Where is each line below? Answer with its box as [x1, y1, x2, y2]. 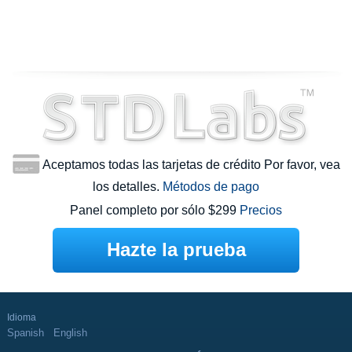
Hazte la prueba [106, 239, 246, 261]
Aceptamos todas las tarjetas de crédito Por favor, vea [39, 158, 340, 172]
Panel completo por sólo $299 [70, 203, 240, 218]
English [53, 327, 87, 339]
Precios [240, 203, 282, 218]
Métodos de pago [163, 180, 259, 194]
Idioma [6, 312, 36, 324]
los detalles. [93, 180, 163, 194]
